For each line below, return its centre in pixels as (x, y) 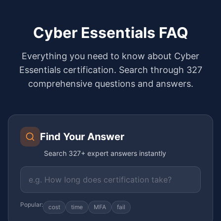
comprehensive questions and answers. (110, 83)
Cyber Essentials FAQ (110, 32)
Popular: (32, 204)
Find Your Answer (82, 136)
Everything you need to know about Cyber (110, 56)
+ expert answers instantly (124, 153)
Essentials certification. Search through (103, 70)
